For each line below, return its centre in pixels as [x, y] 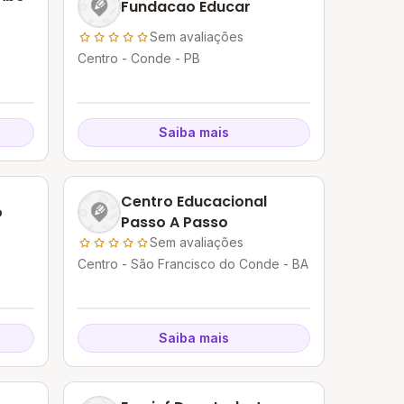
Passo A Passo [175, 222]
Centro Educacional [194, 202]
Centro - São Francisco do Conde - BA [193, 264]
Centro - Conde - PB [139, 58]
